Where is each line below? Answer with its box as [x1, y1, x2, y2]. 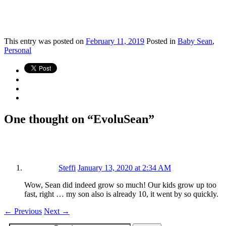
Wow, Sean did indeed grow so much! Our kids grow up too [24, 180, 216, 189]
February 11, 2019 [86, 36, 144, 45]
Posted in [146, 36, 176, 45]
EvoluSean [93, 112, 148, 126]
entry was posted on [20, 36, 86, 45]
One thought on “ [4, 112, 93, 126]
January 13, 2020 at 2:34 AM [78, 163, 171, 172]
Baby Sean [178, 36, 212, 45]
